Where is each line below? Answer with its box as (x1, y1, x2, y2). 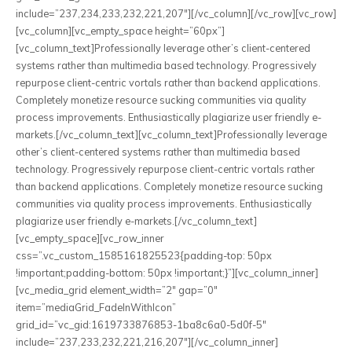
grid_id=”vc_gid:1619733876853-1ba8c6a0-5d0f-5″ (16, 318, 266, 331)
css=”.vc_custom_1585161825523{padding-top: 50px (16, 249, 272, 262)
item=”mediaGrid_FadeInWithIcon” (16, 301, 176, 313)
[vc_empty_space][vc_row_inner (16, 232, 164, 244)
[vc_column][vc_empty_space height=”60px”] (16, 24, 225, 37)
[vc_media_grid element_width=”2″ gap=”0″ (16, 284, 218, 296)
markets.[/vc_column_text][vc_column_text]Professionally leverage (16, 128, 327, 141)
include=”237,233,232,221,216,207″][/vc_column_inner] (16, 335, 278, 348)
